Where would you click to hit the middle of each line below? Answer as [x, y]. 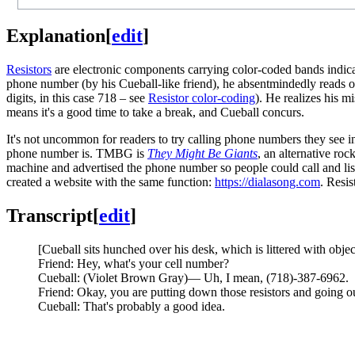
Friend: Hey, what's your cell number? [134, 263]
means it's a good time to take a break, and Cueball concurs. [155, 112]
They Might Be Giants [202, 153]
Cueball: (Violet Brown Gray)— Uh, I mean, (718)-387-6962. [193, 277]
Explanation [56, 35]
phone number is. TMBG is [77, 153]
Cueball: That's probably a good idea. [132, 306]
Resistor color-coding [202, 97]
